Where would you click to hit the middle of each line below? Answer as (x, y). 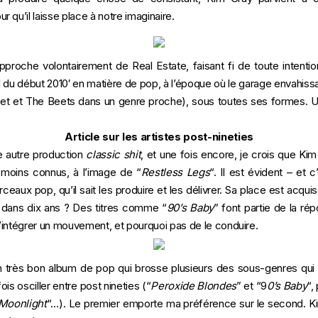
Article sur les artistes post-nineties (159, 137)
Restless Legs (175, 172)
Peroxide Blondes (194, 286)
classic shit (114, 154)
